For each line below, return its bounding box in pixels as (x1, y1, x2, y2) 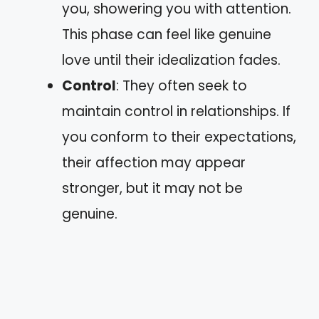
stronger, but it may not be (62, 179, 243, 198)
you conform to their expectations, (62, 127, 296, 147)
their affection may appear (62, 153, 246, 172)
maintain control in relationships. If (62, 102, 291, 121)
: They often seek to (116, 76, 247, 95)
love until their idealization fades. (62, 51, 281, 70)
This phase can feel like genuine (62, 25, 271, 44)
